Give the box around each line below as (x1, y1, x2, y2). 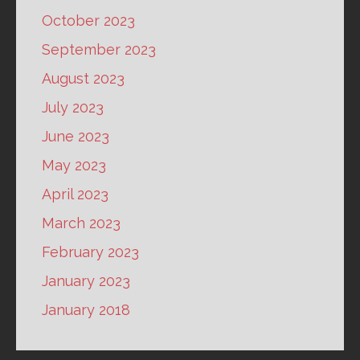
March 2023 (42, 215, 121, 232)
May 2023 (42, 157, 106, 174)
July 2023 (42, 99, 104, 117)
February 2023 (42, 243, 139, 261)
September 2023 (42, 41, 156, 59)
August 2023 (42, 70, 125, 88)
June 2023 (42, 128, 109, 145)
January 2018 (42, 301, 130, 319)
